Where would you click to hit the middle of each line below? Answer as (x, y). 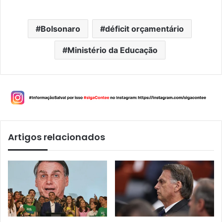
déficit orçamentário (144, 29)
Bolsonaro (60, 29)
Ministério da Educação (112, 50)
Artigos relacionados (56, 137)
